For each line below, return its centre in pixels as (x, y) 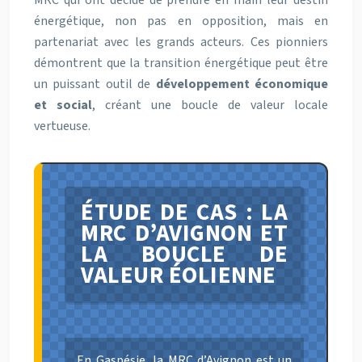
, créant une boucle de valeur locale (210, 105)
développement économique (242, 84)
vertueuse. (62, 126)
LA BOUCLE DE (184, 255)
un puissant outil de (95, 84)
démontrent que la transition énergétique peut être (181, 63)
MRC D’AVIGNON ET (184, 234)
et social (63, 105)
